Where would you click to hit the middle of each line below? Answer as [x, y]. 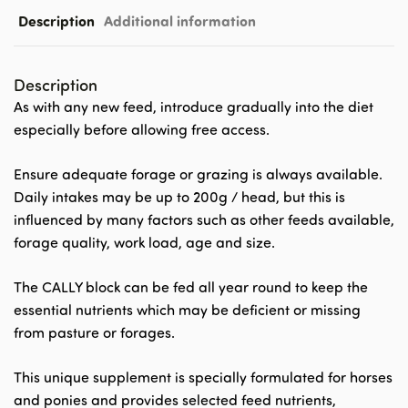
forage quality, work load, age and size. [144, 242]
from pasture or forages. [94, 332]
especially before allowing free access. [142, 129]
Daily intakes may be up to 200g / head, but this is [179, 197]
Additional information [180, 20]
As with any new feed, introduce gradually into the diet [194, 107]
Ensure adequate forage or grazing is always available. [198, 174]
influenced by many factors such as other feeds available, [204, 219]
